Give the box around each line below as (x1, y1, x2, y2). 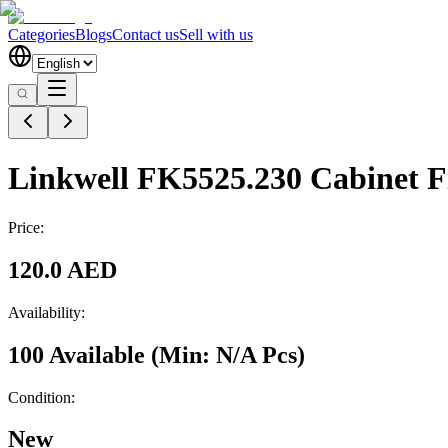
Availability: (8, 303, 85, 321)
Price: (8, 218, 44, 236)
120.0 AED (8, 256, 117, 283)
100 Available (8, 341, 145, 368)
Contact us (112, 26, 179, 43)
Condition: (8, 388, 75, 406)
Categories (8, 26, 75, 43)
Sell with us (179, 26, 253, 43)
